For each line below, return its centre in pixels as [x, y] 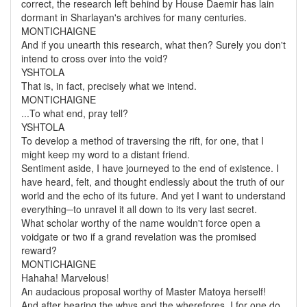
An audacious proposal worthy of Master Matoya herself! [144, 291]
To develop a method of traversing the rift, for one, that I [143, 140]
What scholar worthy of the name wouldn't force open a [141, 223]
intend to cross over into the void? [95, 58]
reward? [39, 250]
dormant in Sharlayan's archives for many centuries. [134, 17]
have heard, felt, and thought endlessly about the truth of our [153, 182]
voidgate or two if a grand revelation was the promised [139, 236]
